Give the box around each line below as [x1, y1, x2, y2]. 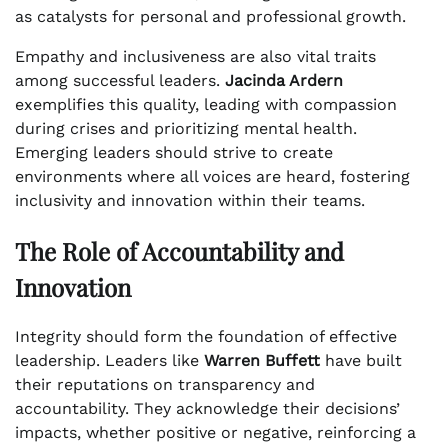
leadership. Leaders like [15, 350, 204, 370]
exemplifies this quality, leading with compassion [15, 95, 397, 115]
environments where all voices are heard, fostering [15, 167, 410, 187]
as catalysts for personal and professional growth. [15, 7, 406, 27]
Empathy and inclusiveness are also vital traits [15, 47, 376, 67]
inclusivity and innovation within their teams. [15, 191, 365, 211]
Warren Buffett [204, 350, 320, 370]
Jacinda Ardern [225, 71, 343, 91]
